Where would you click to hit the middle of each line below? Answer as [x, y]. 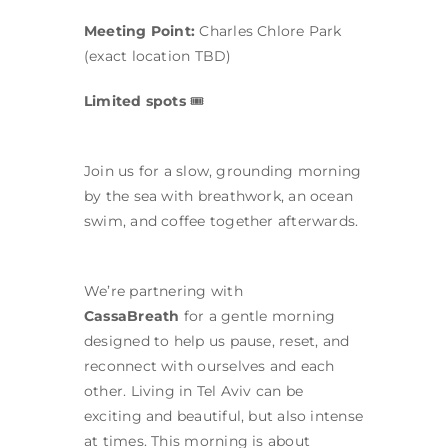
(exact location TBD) [158, 56]
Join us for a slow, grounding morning [223, 171]
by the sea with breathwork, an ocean [219, 196]
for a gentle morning [257, 316]
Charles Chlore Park [268, 31]
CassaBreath [132, 316]
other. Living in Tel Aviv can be [194, 391]
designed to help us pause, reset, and [217, 341]
